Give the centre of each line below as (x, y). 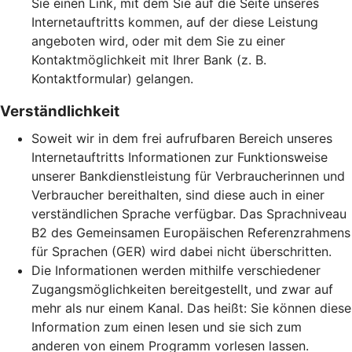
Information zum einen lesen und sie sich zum (167, 327)
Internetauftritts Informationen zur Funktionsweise (180, 157)
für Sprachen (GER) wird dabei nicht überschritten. (181, 251)
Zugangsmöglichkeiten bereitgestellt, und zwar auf (182, 289)
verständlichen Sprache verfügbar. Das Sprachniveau (189, 214)
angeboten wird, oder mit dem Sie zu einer (158, 41)
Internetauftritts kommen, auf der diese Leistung (175, 22)
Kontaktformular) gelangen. (112, 79)
